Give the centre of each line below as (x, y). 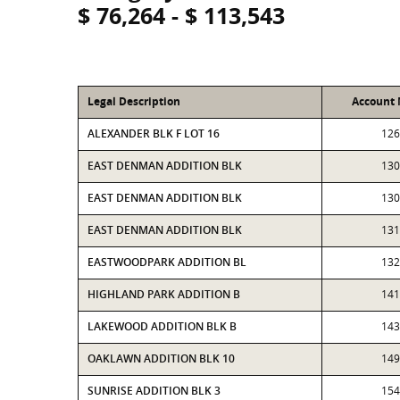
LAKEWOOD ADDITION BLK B (162, 326)
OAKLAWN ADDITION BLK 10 (161, 358)
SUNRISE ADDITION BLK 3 (154, 391)
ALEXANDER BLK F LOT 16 (154, 133)
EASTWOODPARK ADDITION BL (167, 262)
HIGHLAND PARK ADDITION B (164, 294)
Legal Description (134, 101)
